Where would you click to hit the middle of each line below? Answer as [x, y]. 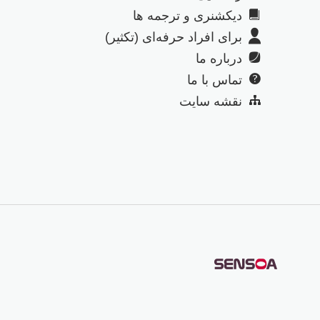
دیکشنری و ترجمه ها [187, 16]
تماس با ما [214, 80]
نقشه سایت [210, 102]
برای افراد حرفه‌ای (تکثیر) [173, 37]
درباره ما [219, 59]
